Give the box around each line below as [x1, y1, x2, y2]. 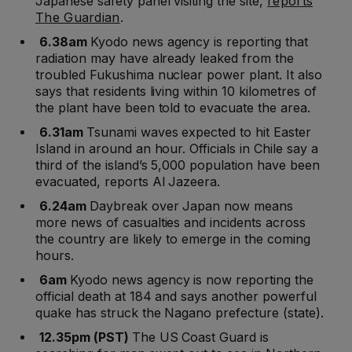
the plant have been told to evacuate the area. [35, 100, 310, 116]
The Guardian [35, 9, 120, 26]
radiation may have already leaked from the [35, 50, 294, 67]
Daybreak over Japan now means [89, 198, 294, 214]
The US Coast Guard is [131, 329, 269, 346]
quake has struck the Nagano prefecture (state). [35, 305, 324, 321]
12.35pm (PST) [38, 329, 132, 346]
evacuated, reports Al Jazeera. [35, 174, 221, 190]
